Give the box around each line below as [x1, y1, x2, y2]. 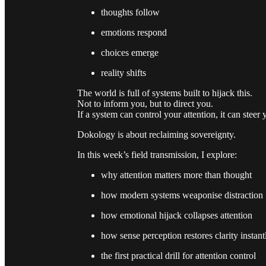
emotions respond [101, 27, 167, 37]
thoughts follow [101, 7, 160, 17]
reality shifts [101, 67, 146, 78]
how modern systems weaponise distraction [101, 189, 263, 200]
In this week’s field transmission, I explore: [77, 149, 237, 160]
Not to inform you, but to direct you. [77, 98, 213, 109]
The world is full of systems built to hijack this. [77, 87, 252, 98]
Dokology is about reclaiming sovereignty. [77, 129, 236, 140]
